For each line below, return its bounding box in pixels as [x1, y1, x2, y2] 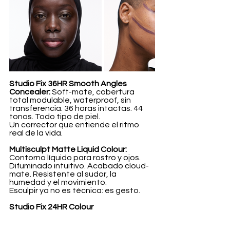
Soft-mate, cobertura [52, 88, 136, 97]
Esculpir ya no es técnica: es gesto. [9, 186, 140, 195]
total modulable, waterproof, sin [9, 96, 132, 105]
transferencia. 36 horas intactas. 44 [9, 104, 144, 113]
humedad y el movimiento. [9, 178, 107, 187]
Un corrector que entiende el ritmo [9, 121, 141, 129]
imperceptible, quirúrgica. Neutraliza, [9, 219, 149, 228]
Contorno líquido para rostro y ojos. [9, 154, 142, 162]
